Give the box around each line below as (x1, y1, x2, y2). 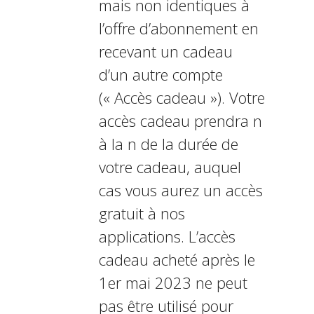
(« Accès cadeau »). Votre (98, 87, 265, 108)
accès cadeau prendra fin (98, 110, 262, 131)
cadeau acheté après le (98, 249, 255, 270)
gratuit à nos (98, 203, 185, 224)
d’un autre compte (98, 64, 223, 85)
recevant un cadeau (98, 41, 233, 62)
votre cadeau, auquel (98, 156, 241, 177)
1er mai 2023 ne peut (98, 272, 247, 293)
